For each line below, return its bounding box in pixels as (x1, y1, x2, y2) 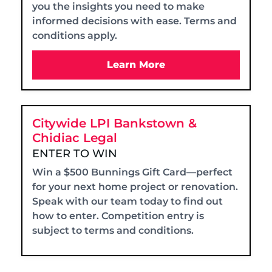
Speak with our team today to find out (32, 195, 223, 207)
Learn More (107, 58, 165, 70)
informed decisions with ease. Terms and (32, 15, 237, 27)
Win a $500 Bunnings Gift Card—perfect (32, 166, 233, 178)
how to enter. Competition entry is (32, 209, 204, 222)
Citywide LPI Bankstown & (32, 115, 197, 131)
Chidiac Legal (32, 130, 117, 145)
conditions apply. (32, 29, 117, 41)
